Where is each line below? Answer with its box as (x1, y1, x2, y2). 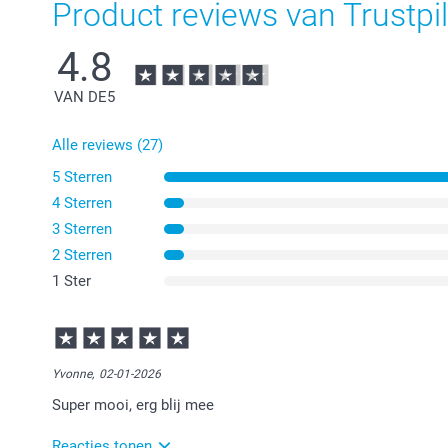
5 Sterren (52, 168, 112, 187)
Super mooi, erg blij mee (52, 396, 214, 415)
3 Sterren (52, 220, 112, 239)
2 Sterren (52, 246, 112, 265)
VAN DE (53, 88, 107, 107)
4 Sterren (52, 194, 112, 213)
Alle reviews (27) (52, 136, 163, 155)
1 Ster (52, 272, 91, 291)
